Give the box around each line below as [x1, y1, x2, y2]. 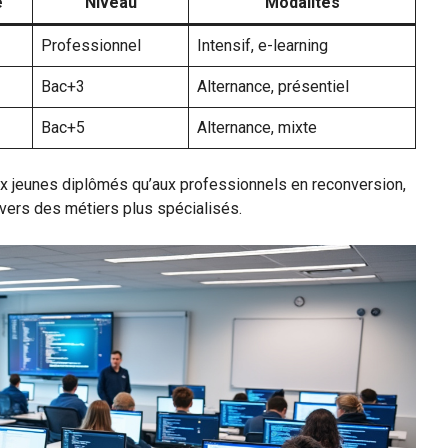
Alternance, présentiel [197, 76, 349, 96]
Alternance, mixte [197, 117, 317, 137]
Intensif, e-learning [197, 35, 328, 55]
